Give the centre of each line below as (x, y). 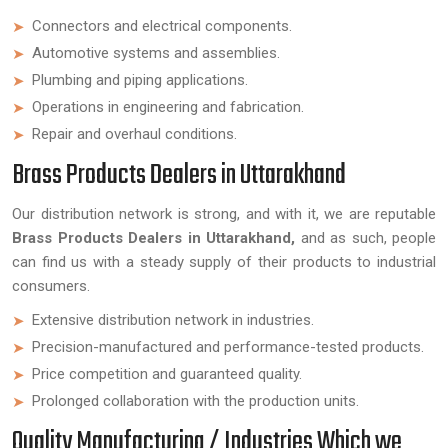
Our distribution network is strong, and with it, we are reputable (224, 214)
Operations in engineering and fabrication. (168, 107)
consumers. (51, 286)
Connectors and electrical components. (162, 26)
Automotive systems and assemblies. (156, 53)
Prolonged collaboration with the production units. (195, 401)
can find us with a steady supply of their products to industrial (224, 262)
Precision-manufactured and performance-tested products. (228, 347)
